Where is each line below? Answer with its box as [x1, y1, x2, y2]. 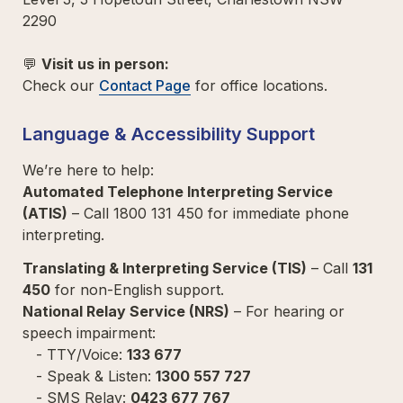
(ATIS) [22, 203, 67, 222]
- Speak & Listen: [36, 366, 156, 385]
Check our [22, 76, 99, 94]
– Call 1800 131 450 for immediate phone [67, 203, 349, 222]
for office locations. [191, 76, 336, 94]
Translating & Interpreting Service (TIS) [22, 258, 307, 277]
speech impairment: [22, 323, 165, 342]
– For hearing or [229, 301, 345, 320]
